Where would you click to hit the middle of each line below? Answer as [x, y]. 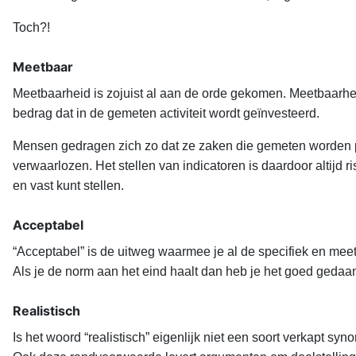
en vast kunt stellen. [68, 186]
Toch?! [31, 28]
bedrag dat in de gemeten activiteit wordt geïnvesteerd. [166, 114]
